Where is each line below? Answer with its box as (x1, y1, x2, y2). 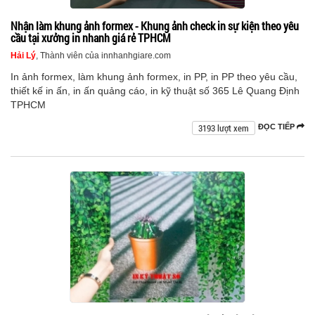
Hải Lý (11, 51, 36, 61)
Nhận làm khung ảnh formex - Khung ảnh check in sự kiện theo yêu (11, 18, 299, 34)
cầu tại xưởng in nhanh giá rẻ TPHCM (11, 30, 171, 46)
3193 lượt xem (198, 122, 249, 135)
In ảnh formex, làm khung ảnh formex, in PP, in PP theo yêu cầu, (11, 71, 297, 83)
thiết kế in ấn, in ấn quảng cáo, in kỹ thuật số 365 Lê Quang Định (11, 85, 300, 97)
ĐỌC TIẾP (258, 122, 297, 131)
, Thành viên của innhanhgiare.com (36, 51, 171, 61)
